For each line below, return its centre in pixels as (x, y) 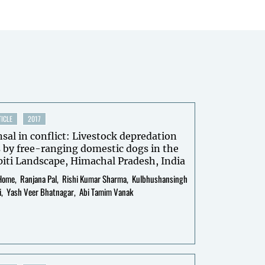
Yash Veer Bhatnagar (40, 192)
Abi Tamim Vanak (106, 192)
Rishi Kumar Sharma (94, 179)
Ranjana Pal (38, 179)
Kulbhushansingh (160, 179)
